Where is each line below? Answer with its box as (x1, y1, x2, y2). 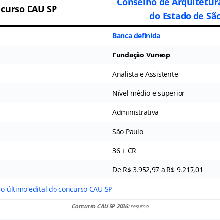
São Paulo (112, 126, 143, 136)
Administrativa (112, 107, 159, 117)
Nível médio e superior (112, 88, 185, 98)
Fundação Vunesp (112, 50, 170, 59)
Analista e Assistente (112, 69, 178, 79)
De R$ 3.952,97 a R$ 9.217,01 (112, 165, 203, 174)
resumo (129, 202, 149, 210)
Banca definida (112, 30, 161, 40)
